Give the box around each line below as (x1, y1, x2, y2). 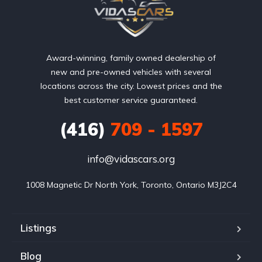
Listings (20, 221, 57, 234)
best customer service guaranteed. (64, 94, 198, 105)
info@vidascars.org (87, 152, 175, 165)
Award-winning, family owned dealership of (46, 52, 216, 63)
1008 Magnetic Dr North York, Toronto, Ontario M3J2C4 (25, 179, 237, 190)
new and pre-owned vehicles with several (51, 66, 211, 77)
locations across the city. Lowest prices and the (40, 80, 222, 91)
